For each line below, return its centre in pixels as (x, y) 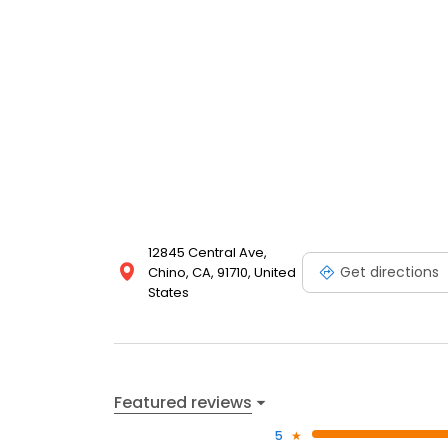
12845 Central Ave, (207, 253)
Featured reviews (183, 402)
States (168, 293)
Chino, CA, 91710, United (222, 273)
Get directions (389, 271)
